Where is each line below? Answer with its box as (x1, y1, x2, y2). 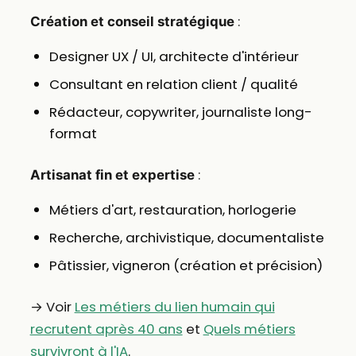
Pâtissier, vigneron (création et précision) (48, 256, 323, 276)
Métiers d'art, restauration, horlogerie (48, 200, 296, 220)
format (48, 124, 97, 144)
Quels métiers (203, 319, 296, 339)
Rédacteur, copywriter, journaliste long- (48, 103, 312, 122)
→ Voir (29, 297, 75, 317)
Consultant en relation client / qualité (48, 75, 298, 95)
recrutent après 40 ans (29, 319, 183, 339)
